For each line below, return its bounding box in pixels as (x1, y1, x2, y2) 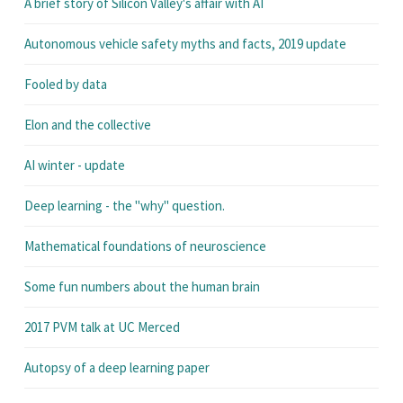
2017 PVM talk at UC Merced (24, 318, 180, 336)
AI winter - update (24, 157, 125, 175)
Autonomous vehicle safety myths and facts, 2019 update (24, 35, 346, 53)
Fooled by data (24, 76, 107, 94)
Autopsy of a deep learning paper (24, 359, 210, 377)
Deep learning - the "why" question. (24, 197, 225, 215)
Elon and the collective (24, 116, 151, 134)
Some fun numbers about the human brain (24, 278, 260, 296)
